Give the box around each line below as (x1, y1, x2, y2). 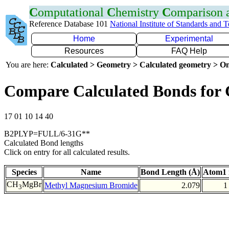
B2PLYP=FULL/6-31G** (4, 129, 90, 138)
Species (11, 167, 37, 176)
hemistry (116, 6, 162, 19)
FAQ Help (171, 47, 207, 55)
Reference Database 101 (29, 19, 110, 28)
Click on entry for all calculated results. (4, 147, 130, 156)
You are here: (6, 60, 51, 69)
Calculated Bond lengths (4, 138, 83, 147)
